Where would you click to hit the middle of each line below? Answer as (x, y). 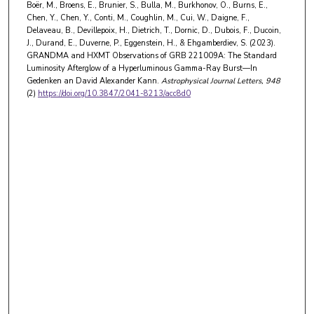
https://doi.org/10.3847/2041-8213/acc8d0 (114, 93)
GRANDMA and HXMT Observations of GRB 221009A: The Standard (151, 55)
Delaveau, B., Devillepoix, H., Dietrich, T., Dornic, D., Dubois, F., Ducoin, (153, 30)
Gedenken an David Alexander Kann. (93, 81)
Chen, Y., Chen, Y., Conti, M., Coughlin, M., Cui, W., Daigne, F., (138, 18)
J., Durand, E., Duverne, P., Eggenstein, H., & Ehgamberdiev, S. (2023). (151, 43)
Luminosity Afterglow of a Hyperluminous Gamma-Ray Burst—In (142, 68)
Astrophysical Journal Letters (210, 81)
